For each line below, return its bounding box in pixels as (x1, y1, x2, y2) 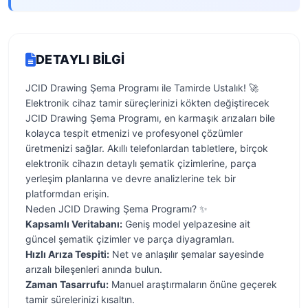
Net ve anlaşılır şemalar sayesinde (109, 248, 264, 260)
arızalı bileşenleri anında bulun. (25, 263, 162, 275)
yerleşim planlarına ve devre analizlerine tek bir (25, 173, 236, 184)
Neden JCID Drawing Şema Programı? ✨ (25, 203, 208, 214)
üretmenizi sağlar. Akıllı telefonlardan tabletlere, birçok (25, 142, 268, 154)
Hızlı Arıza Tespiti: (25, 248, 109, 260)
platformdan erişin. (25, 188, 109, 199)
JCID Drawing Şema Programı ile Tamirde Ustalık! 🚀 (25, 82, 258, 93)
